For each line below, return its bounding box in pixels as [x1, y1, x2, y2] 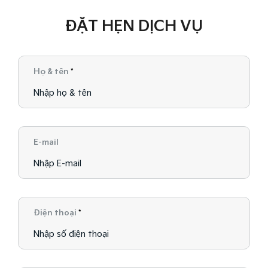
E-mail [33, 138, 59, 148]
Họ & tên [33, 67, 71, 77]
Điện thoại [33, 208, 78, 218]
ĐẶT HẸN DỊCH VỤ [65, 18, 203, 36]
